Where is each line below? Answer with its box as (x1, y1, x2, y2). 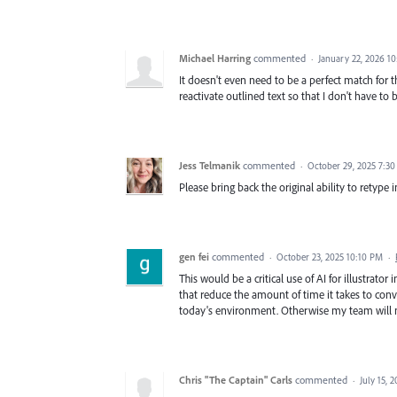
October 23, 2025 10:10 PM (276, 250, 383, 263)
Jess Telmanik (179, 158, 240, 172)
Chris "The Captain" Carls (179, 372, 292, 386)
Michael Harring (179, 51, 251, 65)
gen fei (179, 249, 209, 263)
